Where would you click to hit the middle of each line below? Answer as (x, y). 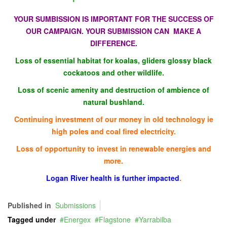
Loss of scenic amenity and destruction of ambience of (113, 90)
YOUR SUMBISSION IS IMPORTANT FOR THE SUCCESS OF (113, 19)
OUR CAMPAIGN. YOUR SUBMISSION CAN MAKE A (113, 31)
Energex (77, 219)
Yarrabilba (155, 219)
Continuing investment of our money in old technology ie (113, 119)
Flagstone (115, 219)
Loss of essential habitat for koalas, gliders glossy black (113, 60)
